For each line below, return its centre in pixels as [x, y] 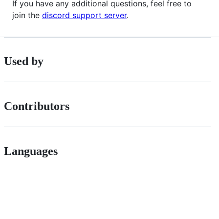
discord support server [84, 15]
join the [27, 15]
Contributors [37, 106]
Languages [31, 151]
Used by [24, 61]
